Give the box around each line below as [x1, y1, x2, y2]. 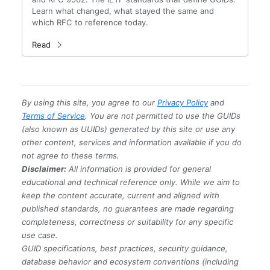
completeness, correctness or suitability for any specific [22, 217, 233, 227]
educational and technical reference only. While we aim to [22, 177, 240, 187]
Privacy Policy [157, 98, 208, 107]
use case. [22, 230, 58, 240]
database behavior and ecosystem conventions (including [22, 257, 239, 266]
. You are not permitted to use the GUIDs [85, 111, 240, 121]
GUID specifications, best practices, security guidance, [22, 243, 228, 253]
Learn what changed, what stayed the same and [32, 6, 214, 16]
